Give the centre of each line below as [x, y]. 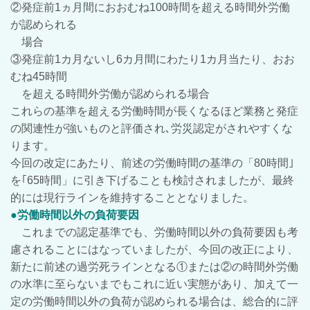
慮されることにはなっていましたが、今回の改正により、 [154, 249]
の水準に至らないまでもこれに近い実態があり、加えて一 [154, 284]
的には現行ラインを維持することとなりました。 [132, 198]
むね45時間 [39, 76]
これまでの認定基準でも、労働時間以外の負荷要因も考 [154, 232]
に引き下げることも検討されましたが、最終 [183, 180]
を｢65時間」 [42, 180]
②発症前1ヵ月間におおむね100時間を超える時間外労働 [150, 7]
